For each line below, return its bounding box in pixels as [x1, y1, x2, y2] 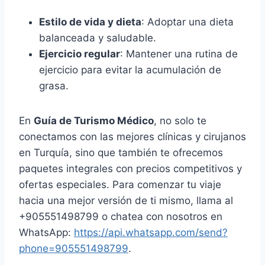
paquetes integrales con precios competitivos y [19, 163, 242, 175]
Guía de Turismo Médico [34, 115, 154, 127]
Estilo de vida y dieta [39, 16, 141, 28]
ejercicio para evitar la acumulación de [39, 64, 221, 76]
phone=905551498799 [19, 243, 128, 255]
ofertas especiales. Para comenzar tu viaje [19, 179, 221, 191]
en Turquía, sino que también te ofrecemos [19, 147, 223, 159]
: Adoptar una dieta [141, 16, 234, 28]
